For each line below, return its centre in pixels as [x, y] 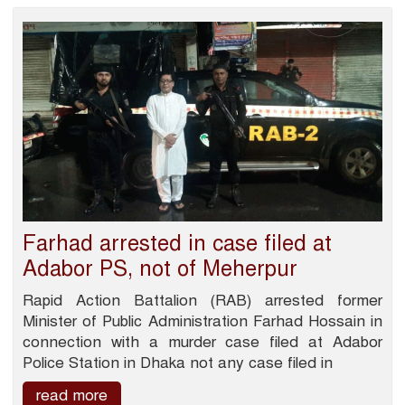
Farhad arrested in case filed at [177, 244]
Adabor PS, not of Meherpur [160, 269]
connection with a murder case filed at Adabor [202, 343]
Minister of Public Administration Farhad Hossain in [202, 322]
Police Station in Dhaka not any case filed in [178, 363]
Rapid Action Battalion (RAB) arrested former [202, 301]
